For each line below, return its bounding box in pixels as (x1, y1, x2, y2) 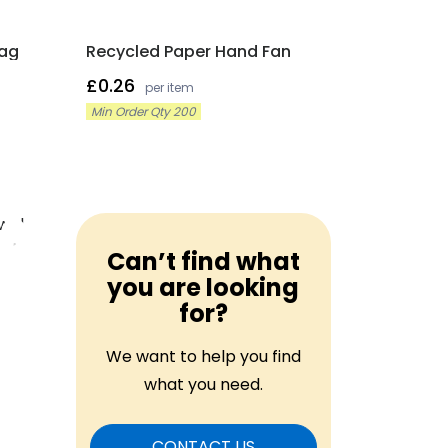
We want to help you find (105, 345, 301, 369)
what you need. (143, 373, 263, 397)
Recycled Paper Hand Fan (85, 39, 291, 63)
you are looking (107, 271, 300, 305)
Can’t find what (106, 245, 300, 279)
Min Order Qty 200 (90, 102, 196, 120)
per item (144, 78, 194, 96)
